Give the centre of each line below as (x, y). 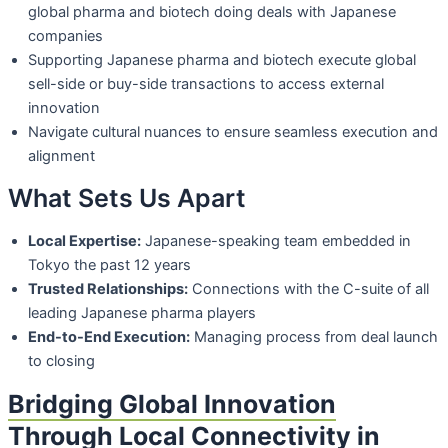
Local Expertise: (84, 241)
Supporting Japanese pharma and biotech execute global (222, 59)
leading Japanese (89, 313)
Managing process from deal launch (316, 337)
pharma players (203, 313)
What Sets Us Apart (127, 198)
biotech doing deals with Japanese (277, 11)
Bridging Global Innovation (172, 403)
